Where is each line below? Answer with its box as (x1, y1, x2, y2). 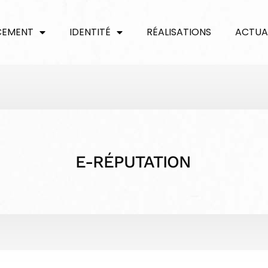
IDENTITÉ (69, 25, 111, 39)
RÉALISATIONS (147, 25, 211, 39)
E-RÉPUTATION (75, 151, 191, 172)
